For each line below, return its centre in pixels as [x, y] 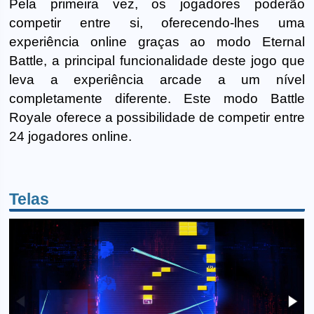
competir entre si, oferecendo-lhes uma [157, 23]
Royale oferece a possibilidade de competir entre [157, 118]
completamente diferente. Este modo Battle [157, 99]
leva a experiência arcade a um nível [157, 80]
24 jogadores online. [71, 137]
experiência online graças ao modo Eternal [157, 42]
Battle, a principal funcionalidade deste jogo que [157, 61]
